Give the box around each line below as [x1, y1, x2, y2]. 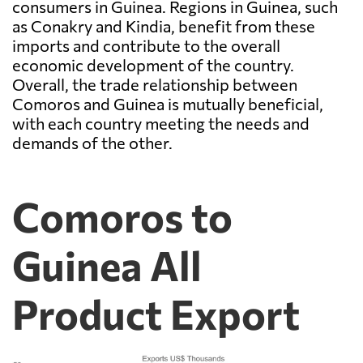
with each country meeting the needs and [12, 113, 310, 134]
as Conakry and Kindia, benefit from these [12, 16, 315, 36]
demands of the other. [12, 133, 173, 153]
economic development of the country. [12, 55, 294, 75]
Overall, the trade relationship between [12, 75, 297, 95]
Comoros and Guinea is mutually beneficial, [12, 94, 323, 114]
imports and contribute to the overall [12, 36, 280, 56]
